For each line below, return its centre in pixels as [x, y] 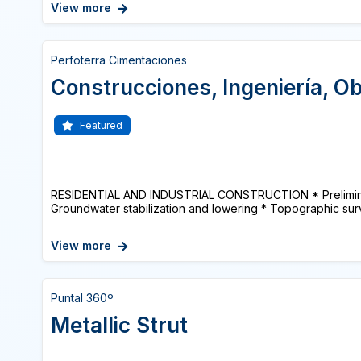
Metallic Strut [119, 325]
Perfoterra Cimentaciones [119, 60]
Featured [100, 125]
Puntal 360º [82, 298]
